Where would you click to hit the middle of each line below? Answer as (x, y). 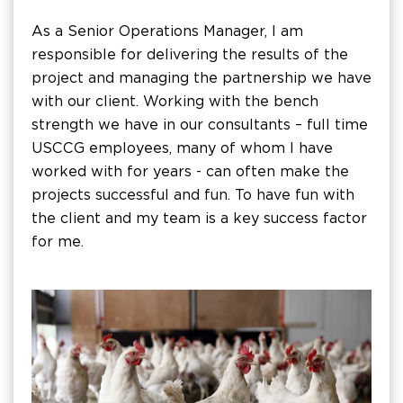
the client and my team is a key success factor (199, 218)
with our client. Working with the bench (175, 101)
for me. (58, 242)
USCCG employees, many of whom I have (182, 148)
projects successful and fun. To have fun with (193, 195)
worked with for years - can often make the (190, 171)
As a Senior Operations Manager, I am (167, 31)
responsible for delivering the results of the (190, 54)
